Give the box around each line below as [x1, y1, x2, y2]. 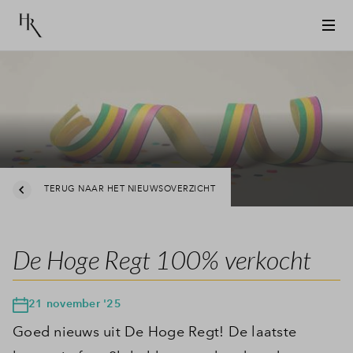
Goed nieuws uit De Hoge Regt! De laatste [13, 322, 296, 340]
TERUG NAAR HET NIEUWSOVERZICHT [44, 184, 215, 195]
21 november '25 [28, 295, 121, 310]
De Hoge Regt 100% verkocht [13, 243, 312, 275]
